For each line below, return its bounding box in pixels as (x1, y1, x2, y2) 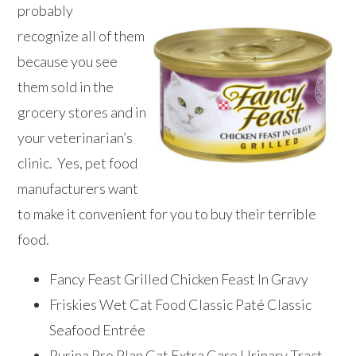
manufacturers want (17, 180, 139, 198)
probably (17, 2, 74, 20)
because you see (17, 52, 118, 71)
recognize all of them (17, 27, 145, 45)
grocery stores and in (17, 103, 147, 122)
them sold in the (17, 78, 114, 96)
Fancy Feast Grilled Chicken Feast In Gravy (49, 270, 309, 288)
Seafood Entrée (49, 321, 146, 339)
